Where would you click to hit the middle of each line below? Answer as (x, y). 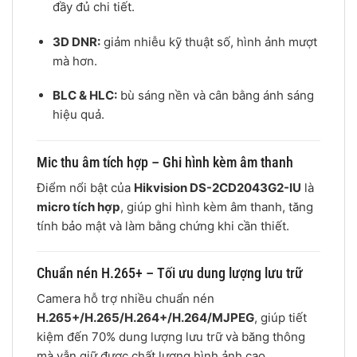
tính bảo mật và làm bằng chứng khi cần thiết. (163, 226)
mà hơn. (75, 61)
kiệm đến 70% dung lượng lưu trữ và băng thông (171, 337)
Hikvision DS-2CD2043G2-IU (218, 187)
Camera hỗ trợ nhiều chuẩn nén (126, 299)
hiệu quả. (78, 115)
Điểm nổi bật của (85, 187)
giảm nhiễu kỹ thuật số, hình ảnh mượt (208, 41)
